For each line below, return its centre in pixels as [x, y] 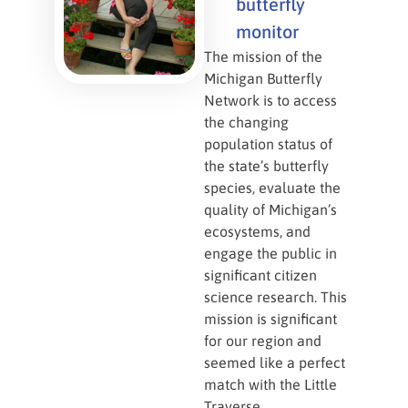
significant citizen [260, 275]
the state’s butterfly [266, 166]
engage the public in [270, 253]
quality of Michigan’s [270, 209]
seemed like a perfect [275, 362]
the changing [246, 122]
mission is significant [270, 319]
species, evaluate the [272, 188]
